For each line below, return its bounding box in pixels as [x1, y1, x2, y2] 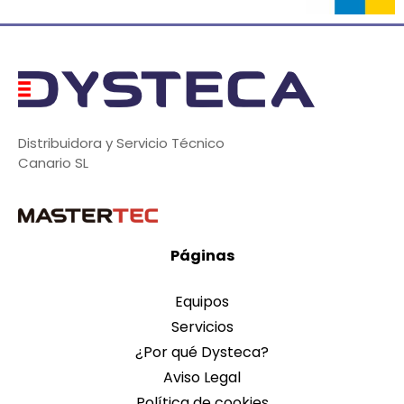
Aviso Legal [163, 366, 241, 388]
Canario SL [18, 152, 88, 172]
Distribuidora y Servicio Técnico [18, 133, 225, 152]
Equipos [175, 290, 229, 312]
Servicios [170, 316, 234, 337]
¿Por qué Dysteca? [135, 341, 269, 363]
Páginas [170, 244, 234, 266]
